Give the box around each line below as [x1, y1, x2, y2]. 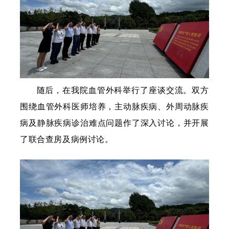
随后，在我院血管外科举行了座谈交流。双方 [36, 85, 209, 95]
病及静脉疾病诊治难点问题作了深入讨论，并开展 [20, 118, 209, 128]
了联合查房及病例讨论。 [20, 134, 113, 144]
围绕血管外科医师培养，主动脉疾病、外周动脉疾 [20, 102, 209, 111]
